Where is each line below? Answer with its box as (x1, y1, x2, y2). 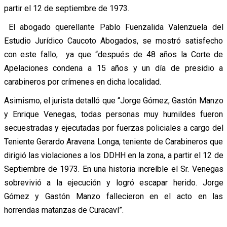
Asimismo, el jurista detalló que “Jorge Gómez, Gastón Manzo (4, 95, 223, 105)
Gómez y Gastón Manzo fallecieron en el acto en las (4, 191, 223, 201)
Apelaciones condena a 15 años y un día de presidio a (4, 63, 223, 73)
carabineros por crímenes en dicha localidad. (4, 77, 161, 87)
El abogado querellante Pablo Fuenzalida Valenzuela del (4, 22, 223, 32)
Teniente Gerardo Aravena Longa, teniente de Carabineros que (4, 136, 223, 146)
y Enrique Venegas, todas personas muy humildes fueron (4, 109, 223, 119)
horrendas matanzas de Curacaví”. (4, 205, 124, 215)
